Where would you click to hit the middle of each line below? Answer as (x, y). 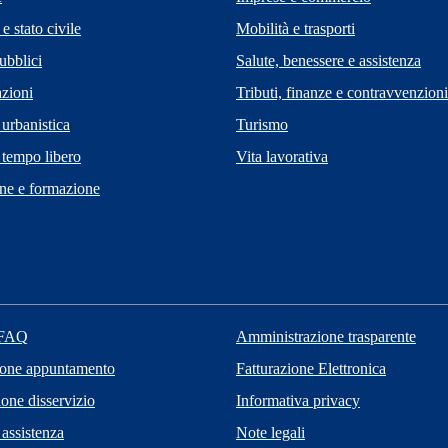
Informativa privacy (297, 400)
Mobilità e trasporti (295, 28)
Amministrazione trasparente (325, 336)
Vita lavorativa (282, 156)
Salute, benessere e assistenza (328, 60)
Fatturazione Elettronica (310, 368)
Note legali (270, 432)
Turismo (262, 124)
